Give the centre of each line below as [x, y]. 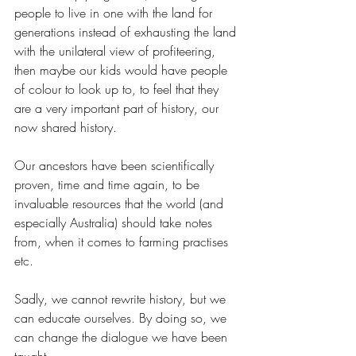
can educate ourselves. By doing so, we [122, 318]
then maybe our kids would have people [123, 70]
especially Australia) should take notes [115, 223]
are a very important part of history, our [118, 108]
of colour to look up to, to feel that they [118, 89]
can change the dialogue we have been [123, 337]
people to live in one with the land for [115, 13]
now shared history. [66, 128]
